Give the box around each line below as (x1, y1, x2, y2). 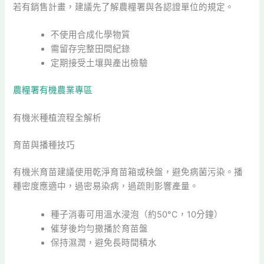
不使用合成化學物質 (51, 29, 131, 41)
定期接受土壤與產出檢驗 (51, 58, 148, 69)
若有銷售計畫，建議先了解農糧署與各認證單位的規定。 (13, 1, 235, 12)
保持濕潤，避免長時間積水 (51, 237, 157, 248)
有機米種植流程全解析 (13, 113, 102, 124)
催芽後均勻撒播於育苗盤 (51, 223, 148, 234)
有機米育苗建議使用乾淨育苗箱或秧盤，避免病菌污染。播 (13, 167, 243, 178)
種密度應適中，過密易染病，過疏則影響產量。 (13, 181, 199, 192)
